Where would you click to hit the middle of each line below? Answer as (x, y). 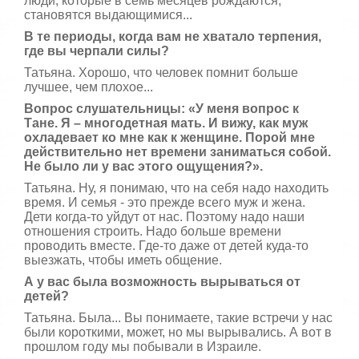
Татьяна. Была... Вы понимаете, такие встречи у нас (178, 318)
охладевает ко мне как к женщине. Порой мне (169, 138)
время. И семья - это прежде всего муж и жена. (165, 203)
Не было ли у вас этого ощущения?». (143, 167)
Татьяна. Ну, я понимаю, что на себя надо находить (176, 188)
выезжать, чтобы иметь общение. (123, 260)
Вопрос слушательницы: (105, 109)
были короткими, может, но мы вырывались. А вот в (178, 333)
